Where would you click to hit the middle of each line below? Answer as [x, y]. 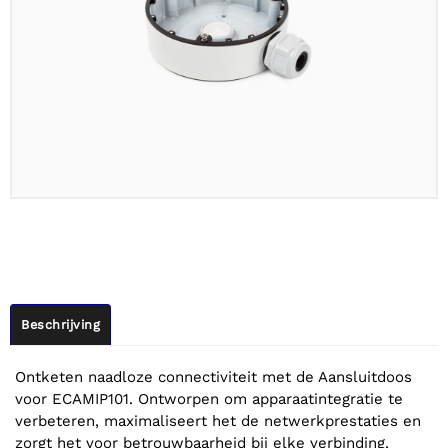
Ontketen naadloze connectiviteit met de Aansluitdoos [213, 376]
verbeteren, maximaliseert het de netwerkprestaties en [218, 420]
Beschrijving [60, 324]
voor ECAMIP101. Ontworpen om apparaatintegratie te [209, 398]
